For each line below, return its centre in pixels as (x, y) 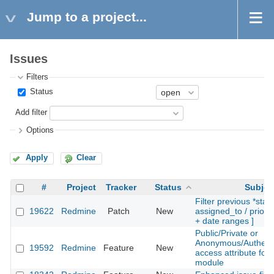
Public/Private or (227, 233)
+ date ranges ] (224, 221)
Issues (29, 59)
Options (40, 130)
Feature (119, 248)
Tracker (121, 187)
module (209, 263)
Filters (38, 77)
